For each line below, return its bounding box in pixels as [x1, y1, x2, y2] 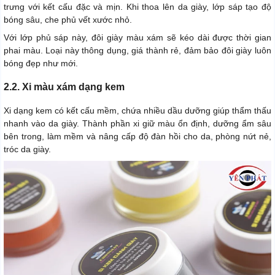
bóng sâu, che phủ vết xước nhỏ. [4, 14, 132, 25]
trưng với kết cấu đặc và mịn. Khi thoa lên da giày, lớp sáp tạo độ [4, 1, 271, 12]
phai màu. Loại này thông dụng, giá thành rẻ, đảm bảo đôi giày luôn [4, 45, 271, 55]
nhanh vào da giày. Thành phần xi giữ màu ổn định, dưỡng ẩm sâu [4, 118, 271, 128]
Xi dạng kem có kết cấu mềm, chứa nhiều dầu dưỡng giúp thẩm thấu [4, 105, 271, 115]
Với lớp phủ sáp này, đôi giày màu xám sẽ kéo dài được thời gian [4, 32, 271, 42]
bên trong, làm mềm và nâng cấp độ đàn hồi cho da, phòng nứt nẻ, [4, 131, 271, 141]
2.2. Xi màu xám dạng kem [4, 81, 125, 92]
